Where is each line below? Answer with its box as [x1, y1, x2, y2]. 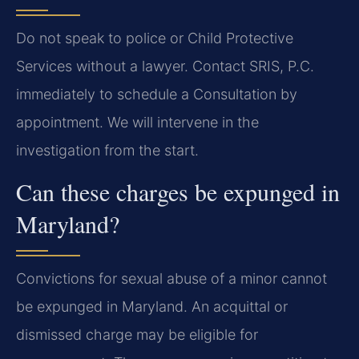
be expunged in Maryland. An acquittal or [16, 298, 288, 316]
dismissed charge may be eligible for [16, 326, 258, 344]
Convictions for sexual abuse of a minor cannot [16, 270, 327, 288]
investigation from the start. [16, 142, 199, 159]
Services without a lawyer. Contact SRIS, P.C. [16, 58, 314, 75]
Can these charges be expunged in [16, 175, 340, 208]
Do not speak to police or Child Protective [16, 30, 293, 47]
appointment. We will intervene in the [16, 114, 259, 131]
